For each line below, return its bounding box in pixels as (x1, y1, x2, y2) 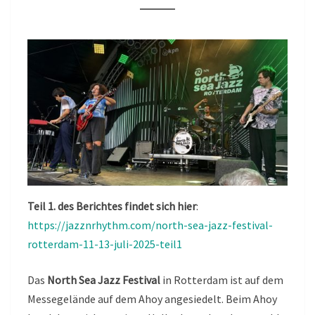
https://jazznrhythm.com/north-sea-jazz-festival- (27, 218, 273, 233)
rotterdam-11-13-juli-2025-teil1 (27, 237, 182, 252)
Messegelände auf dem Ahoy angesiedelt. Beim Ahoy (27, 292, 277, 307)
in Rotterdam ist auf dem (160, 273, 283, 288)
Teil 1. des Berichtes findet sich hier (27, 199, 196, 214)
